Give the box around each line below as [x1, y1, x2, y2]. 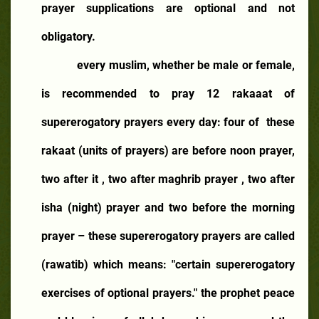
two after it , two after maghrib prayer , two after [41, 172, 295, 186]
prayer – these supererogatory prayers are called [41, 229, 295, 243]
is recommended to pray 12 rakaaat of [41, 86, 295, 100]
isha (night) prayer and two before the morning [41, 200, 295, 214]
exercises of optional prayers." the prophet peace [41, 286, 295, 300]
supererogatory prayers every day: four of [41, 115, 260, 129]
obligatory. [41, 29, 95, 43]
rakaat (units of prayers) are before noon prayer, [41, 143, 295, 157]
